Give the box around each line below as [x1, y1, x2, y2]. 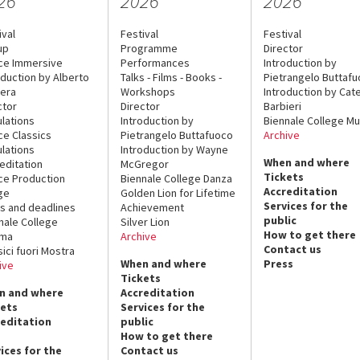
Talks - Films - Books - [121, 69, 223, 84]
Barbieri [263, 98, 301, 113]
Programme [121, 40, 178, 55]
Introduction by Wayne [121, 141, 229, 157]
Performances [121, 55, 190, 70]
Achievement [121, 199, 185, 215]
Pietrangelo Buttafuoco [121, 127, 234, 142]
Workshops [121, 84, 176, 99]
